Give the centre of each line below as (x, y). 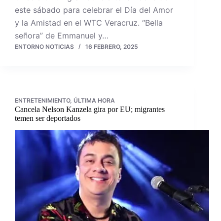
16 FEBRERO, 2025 (112, 47)
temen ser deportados (48, 118)
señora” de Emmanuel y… (62, 36)
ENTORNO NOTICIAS (44, 47)
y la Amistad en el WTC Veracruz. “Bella (89, 23)
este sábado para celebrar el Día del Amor (94, 10)
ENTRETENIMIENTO (42, 101)
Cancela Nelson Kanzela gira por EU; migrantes (90, 110)
